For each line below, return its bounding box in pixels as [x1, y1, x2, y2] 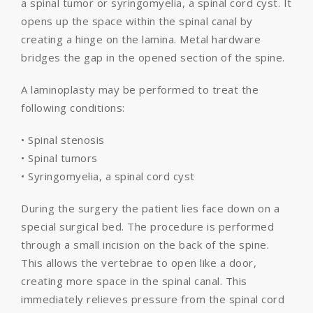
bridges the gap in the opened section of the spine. [21, 50, 285, 64]
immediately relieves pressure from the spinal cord [21, 292, 284, 306]
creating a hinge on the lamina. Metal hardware [21, 32, 261, 46]
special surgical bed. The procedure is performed [21, 219, 274, 233]
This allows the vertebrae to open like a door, [21, 256, 256, 270]
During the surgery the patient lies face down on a [21, 201, 279, 215]
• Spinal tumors [21, 151, 98, 165]
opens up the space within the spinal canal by [21, 14, 253, 28]
